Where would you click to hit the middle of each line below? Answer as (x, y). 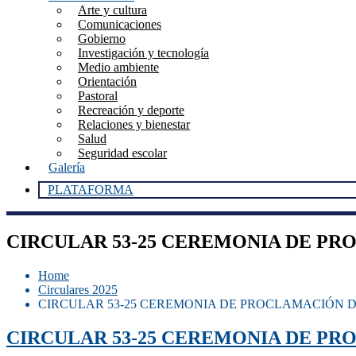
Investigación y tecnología (143, 53)
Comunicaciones (120, 24)
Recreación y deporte (131, 110)
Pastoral (98, 96)
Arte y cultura (112, 10)
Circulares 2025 (78, 289)
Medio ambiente (118, 67)
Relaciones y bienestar (134, 124)
